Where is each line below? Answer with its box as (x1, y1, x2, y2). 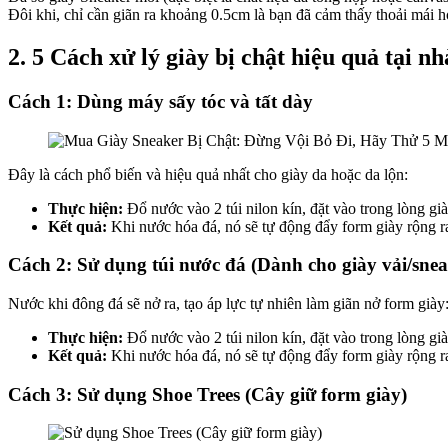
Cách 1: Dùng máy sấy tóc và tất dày (8, 90, 313, 112)
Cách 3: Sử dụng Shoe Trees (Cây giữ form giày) (8, 383, 407, 405)
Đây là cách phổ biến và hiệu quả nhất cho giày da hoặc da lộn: (8, 165, 408, 183)
